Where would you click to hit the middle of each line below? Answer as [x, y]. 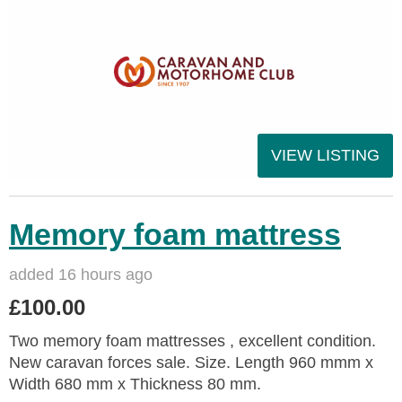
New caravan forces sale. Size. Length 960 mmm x [191, 362]
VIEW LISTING [325, 155]
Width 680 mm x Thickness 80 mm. [135, 384]
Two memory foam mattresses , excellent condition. [192, 341]
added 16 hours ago [81, 274]
